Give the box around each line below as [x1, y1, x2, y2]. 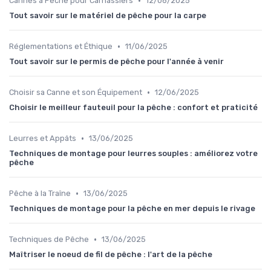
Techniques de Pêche [9, 235, 89, 244]
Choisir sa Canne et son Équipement [9, 88, 142, 97]
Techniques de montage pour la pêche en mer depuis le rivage [9, 204, 255, 214]
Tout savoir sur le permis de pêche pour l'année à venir [9, 57, 224, 67]
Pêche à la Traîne [9, 189, 71, 198]
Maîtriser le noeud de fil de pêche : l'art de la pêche [9, 250, 212, 260]
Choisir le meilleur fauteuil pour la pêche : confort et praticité [9, 103, 258, 113]
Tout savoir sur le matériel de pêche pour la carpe [9, 11, 206, 21]
